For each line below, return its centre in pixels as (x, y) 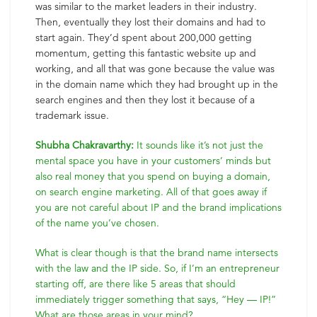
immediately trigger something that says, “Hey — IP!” (156, 299)
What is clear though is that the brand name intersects (157, 253)
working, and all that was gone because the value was (155, 69)
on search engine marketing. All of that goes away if (151, 192)
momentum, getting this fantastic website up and (146, 53)
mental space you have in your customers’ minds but (153, 161)
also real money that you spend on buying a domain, (153, 176)
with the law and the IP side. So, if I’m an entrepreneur (157, 268)
